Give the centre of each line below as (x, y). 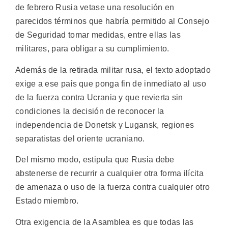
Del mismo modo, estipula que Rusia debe (95, 160)
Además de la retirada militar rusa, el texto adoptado (113, 70)
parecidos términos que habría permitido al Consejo (112, 21)
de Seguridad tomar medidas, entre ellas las (98, 35)
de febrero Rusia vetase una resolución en (95, 8)
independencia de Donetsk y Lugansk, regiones (105, 125)
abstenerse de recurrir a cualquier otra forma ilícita (109, 174)
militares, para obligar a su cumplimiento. (92, 49)
